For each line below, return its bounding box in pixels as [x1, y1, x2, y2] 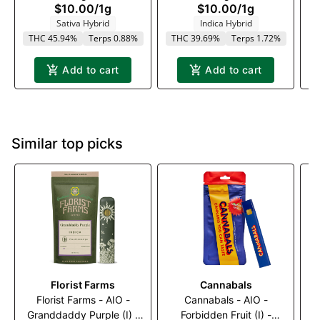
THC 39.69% [171, 31, 220, 44]
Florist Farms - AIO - [36, 293, 130, 306]
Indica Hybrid [199, 16, 252, 29]
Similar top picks [11, 134, 123, 152]
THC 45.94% [28, 31, 77, 44]
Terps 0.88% [88, 31, 138, 44]
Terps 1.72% [231, 31, 281, 44]
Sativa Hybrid [56, 16, 109, 29]
